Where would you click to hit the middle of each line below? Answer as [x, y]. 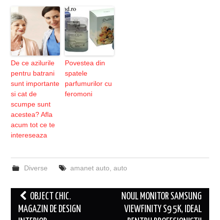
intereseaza [29, 135]
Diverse [36, 168]
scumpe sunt [31, 104]
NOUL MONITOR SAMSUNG [161, 197]
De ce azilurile [33, 63]
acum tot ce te [33, 125]
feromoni [79, 94]
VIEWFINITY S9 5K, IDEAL [163, 210]
